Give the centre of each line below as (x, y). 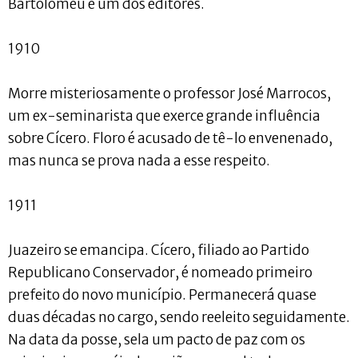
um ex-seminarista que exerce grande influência (164, 115)
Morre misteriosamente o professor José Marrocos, (169, 93)
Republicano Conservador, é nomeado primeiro (160, 272)
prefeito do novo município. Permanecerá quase (162, 294)
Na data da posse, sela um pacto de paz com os (157, 339)
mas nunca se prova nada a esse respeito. (139, 160)
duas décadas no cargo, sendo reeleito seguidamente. (179, 317)
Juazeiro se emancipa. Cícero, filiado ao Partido (159, 250)
